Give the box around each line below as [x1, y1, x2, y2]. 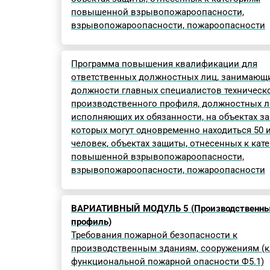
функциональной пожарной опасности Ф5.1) [71, 256, 264, 267]
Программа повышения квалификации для [71, 58, 257, 69]
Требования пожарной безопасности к [71, 230, 237, 240]
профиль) [71, 216, 111, 227]
